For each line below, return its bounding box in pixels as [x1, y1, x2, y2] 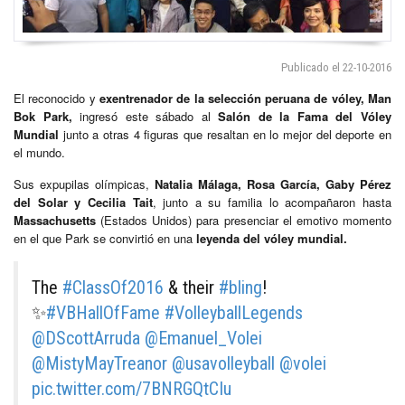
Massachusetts [14, 211, 96, 229]
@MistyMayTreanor [32, 352, 167, 374]
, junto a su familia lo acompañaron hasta [152, 193, 392, 211]
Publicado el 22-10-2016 [281, 60, 391, 74]
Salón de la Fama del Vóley [210, 107, 392, 125]
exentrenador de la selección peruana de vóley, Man [99, 89, 392, 107]
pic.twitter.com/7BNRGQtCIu [32, 377, 231, 400]
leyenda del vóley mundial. [193, 229, 347, 247]
